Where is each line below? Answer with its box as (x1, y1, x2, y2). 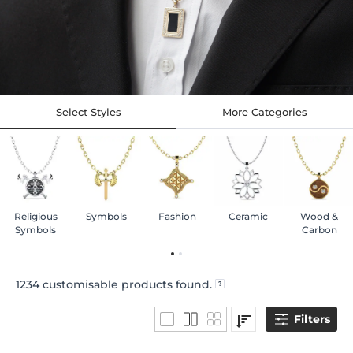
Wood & (300, 210, 338, 223)
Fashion (158, 210, 196, 223)
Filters (294, 312, 330, 327)
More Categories (222, 106, 307, 119)
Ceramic (229, 210, 268, 223)
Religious (13, 210, 58, 223)
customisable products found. (39, 277, 215, 292)
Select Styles (55, 106, 121, 119)
